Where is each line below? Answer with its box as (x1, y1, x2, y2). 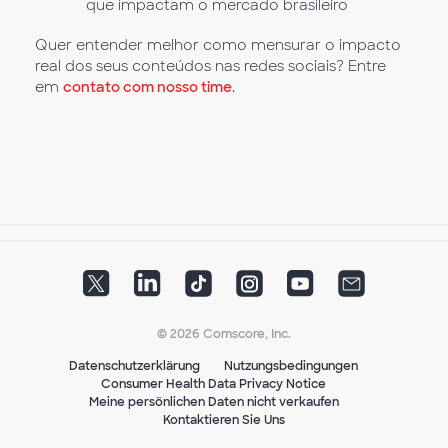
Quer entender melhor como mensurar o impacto (35, 36, 401, 55)
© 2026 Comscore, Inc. (157, 326, 291, 343)
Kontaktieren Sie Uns (163, 412, 285, 429)
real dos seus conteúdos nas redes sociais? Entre (35, 57, 386, 76)
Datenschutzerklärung (69, 358, 200, 375)
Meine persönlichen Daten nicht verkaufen (88, 394, 339, 411)
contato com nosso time (63, 78, 232, 97)
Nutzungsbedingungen (224, 358, 358, 375)
